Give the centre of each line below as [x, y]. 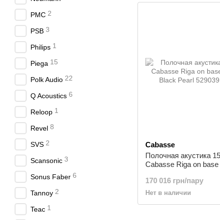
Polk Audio [47, 80]
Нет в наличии [168, 193]
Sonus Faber [51, 177]
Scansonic [46, 161]
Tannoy [42, 193]
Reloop [41, 112]
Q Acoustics [49, 96]
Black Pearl [164, 173]
